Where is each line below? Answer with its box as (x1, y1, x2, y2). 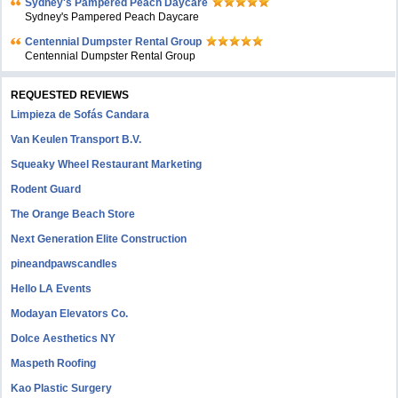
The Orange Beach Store (11, 208, 136, 221)
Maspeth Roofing (11, 357, 97, 370)
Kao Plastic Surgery (11, 382, 113, 395)
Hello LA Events (11, 283, 92, 296)
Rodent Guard (11, 183, 82, 196)
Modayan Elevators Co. (11, 307, 129, 321)
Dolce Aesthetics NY (11, 332, 116, 346)
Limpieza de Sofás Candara (11, 108, 150, 122)
